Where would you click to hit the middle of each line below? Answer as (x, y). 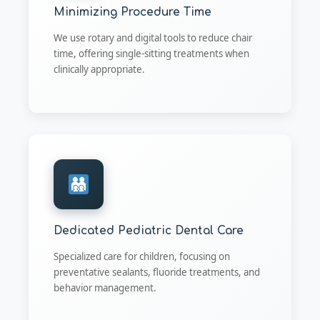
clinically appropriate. (99, 70)
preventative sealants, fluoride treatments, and (157, 272)
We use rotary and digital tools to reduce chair (153, 38)
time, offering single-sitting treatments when (151, 54)
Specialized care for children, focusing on (142, 256)
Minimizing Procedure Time (132, 12)
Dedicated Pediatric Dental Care (149, 230)
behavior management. (105, 287)
